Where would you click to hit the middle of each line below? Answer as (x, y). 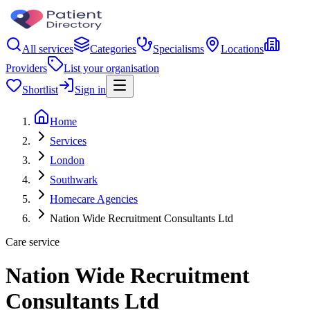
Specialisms (179, 49)
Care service (33, 242)
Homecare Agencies (94, 199)
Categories (113, 49)
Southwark (74, 180)
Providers (26, 68)
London (67, 160)
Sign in (90, 90)
